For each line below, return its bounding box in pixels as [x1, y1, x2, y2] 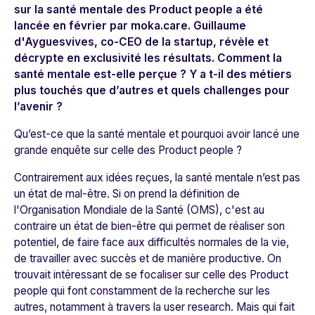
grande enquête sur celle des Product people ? [14, 143, 242, 157]
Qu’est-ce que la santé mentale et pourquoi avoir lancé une [14, 127, 300, 141]
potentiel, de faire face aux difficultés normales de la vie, [14, 236, 289, 250]
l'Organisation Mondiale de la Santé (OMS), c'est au [14, 203, 264, 217]
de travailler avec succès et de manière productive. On [14, 252, 281, 266]
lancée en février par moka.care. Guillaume [14, 19, 246, 33]
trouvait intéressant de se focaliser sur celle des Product [14, 268, 288, 282]
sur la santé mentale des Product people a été [14, 3, 263, 17]
